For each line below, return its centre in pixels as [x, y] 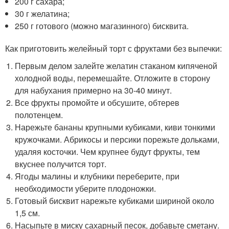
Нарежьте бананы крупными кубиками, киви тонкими [115, 127]
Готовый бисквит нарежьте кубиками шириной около [115, 200]
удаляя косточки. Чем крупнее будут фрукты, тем [108, 151]
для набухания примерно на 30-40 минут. [94, 90]
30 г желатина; [42, 13]
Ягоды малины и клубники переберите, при [97, 176]
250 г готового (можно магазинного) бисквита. [102, 26]
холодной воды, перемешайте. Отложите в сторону [113, 78]
